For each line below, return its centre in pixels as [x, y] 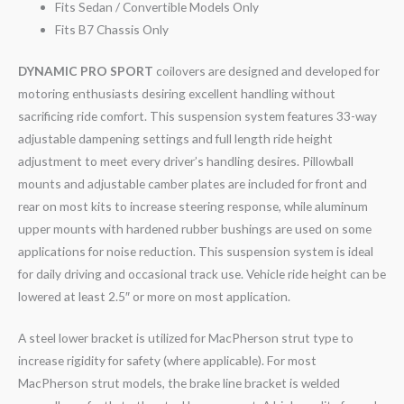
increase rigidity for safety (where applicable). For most [167, 361]
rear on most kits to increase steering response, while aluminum [193, 206]
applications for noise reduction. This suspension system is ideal [196, 251]
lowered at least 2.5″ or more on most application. [154, 296]
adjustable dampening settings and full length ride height [175, 138]
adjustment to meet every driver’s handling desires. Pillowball [186, 161]
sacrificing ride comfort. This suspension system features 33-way [197, 115]
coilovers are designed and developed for [266, 70]
